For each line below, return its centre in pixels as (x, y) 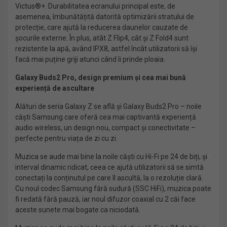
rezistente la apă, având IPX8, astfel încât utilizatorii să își (106, 49)
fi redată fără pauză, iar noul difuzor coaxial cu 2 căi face (105, 199)
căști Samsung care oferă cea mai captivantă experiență (106, 117)
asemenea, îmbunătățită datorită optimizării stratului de (105, 17)
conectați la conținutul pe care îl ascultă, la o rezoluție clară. (109, 178)
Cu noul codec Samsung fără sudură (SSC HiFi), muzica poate (113, 188)
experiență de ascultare (55, 88)
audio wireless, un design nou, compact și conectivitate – (105, 128)
